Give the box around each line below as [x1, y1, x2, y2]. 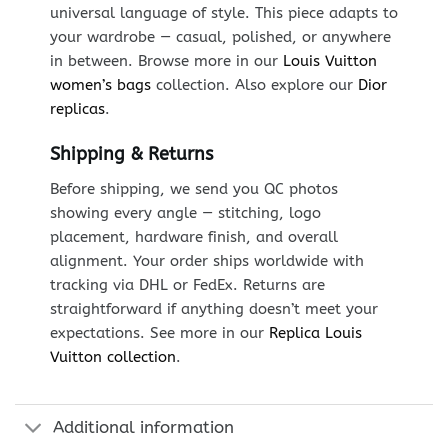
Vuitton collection [49, 348, 176, 367]
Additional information [52, 417, 234, 437]
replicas [49, 99, 105, 118]
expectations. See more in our [49, 324, 269, 343]
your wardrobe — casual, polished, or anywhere [49, 27, 391, 46]
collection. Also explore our [150, 75, 358, 94]
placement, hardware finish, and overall [49, 228, 338, 247]
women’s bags [49, 75, 151, 94]
